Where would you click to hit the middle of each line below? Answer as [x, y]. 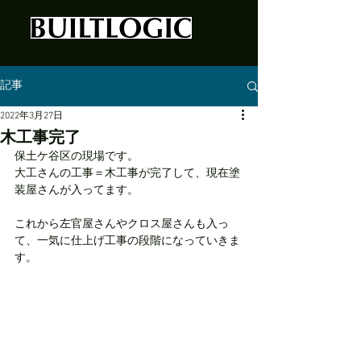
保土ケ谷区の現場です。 [77, 157]
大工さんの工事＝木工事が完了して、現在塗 [127, 174]
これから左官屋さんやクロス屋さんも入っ [122, 224]
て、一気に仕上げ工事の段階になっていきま [127, 241]
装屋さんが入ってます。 [77, 191]
